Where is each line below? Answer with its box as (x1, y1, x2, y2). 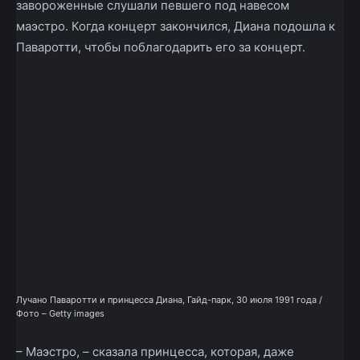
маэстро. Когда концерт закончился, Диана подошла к (16, 18, 335, 34)
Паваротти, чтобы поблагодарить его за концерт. (16, 39, 305, 55)
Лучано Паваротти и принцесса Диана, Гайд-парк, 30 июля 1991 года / (16, 294, 322, 306)
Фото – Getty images (16, 308, 104, 320)
